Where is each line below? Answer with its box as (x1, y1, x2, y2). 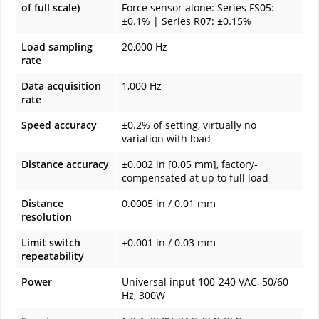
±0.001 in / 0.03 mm (122, 235, 216, 249)
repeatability (21, 249, 84, 263)
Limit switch (21, 235, 80, 249)
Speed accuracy (21, 117, 97, 132)
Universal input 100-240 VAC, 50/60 (122, 274, 288, 288)
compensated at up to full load (122, 170, 268, 184)
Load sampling (21, 39, 93, 53)
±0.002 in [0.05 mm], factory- (122, 157, 258, 171)
